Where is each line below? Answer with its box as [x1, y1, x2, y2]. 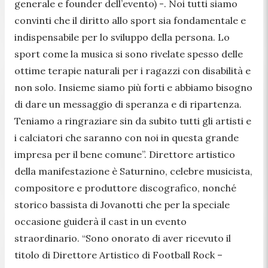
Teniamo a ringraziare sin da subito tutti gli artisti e [14, 115, 251, 127]
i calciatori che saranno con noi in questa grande [14, 132, 239, 144]
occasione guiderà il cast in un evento [14, 215, 187, 228]
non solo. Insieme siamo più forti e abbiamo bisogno [14, 81, 252, 94]
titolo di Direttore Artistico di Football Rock [14, 249, 215, 261]
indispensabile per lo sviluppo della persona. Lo [14, 31, 230, 44]
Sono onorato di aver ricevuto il [86, 232, 231, 245]
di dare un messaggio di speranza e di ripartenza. [14, 98, 242, 111]
